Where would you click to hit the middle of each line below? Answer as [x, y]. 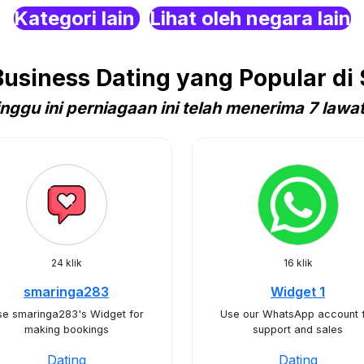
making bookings [66, 329]
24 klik [66, 263]
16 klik [298, 263]
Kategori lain [76, 18]
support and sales [298, 329]
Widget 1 [298, 292]
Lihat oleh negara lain [250, 18]
